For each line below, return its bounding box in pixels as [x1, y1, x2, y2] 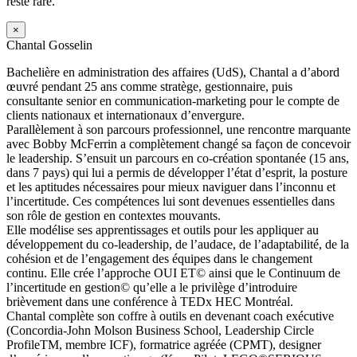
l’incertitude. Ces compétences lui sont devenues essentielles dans [6, 194, 335, 208]
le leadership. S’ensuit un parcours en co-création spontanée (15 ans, [6, 151, 349, 165]
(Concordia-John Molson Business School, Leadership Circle [6, 323, 314, 337]
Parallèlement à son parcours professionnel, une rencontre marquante [6, 122, 351, 136]
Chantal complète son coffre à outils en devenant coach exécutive [6, 308, 334, 323]
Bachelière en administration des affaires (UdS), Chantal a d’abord [6, 65, 339, 79]
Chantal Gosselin [6, 37, 92, 52]
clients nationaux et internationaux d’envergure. [6, 108, 245, 122]
